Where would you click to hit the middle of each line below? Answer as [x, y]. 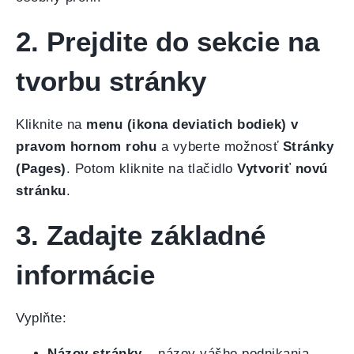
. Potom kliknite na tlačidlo [151, 169]
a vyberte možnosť [220, 147]
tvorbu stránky [111, 81]
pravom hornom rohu [86, 147]
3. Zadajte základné [141, 235]
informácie [85, 275]
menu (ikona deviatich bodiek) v [192, 124]
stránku [41, 191]
